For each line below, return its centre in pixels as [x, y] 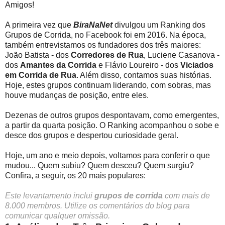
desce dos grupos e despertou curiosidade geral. [92, 135]
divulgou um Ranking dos [159, 25]
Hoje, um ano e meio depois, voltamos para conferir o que [107, 155]
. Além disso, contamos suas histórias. [144, 75]
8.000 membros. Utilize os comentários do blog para [97, 205]
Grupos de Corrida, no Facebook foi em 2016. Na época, [105, 35]
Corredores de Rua [107, 55]
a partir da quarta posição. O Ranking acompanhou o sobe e [112, 125]
